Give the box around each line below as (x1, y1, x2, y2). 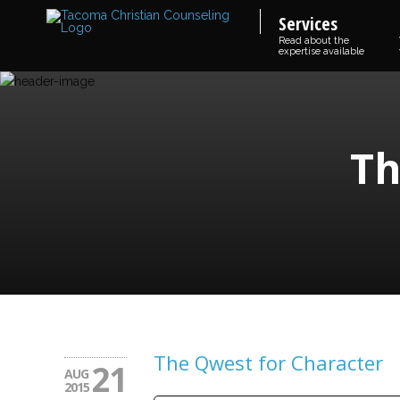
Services (279, 12, 337, 36)
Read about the (279, 35, 349, 46)
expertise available (279, 46, 364, 57)
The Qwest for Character (154, 349, 383, 376)
